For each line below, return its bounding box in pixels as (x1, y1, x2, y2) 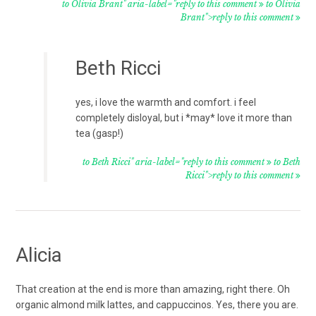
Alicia (16, 243, 63, 267)
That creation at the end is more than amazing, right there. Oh (16, 283, 291, 295)
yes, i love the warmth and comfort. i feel (75, 96, 257, 108)
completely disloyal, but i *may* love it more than (75, 111, 293, 123)
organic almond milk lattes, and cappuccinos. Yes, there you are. (16, 298, 299, 310)
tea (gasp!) (75, 127, 124, 139)
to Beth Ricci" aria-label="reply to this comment (82, 156, 267, 167)
